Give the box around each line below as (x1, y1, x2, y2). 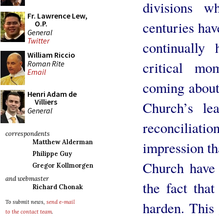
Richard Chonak (32, 183, 83, 191)
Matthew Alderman (32, 138, 93, 146)
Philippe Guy (32, 150, 72, 158)
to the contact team (5, 208, 52, 215)
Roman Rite (27, 58, 65, 68)
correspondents (5, 130, 50, 138)
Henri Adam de (27, 89, 77, 99)
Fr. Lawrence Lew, (27, 11, 88, 21)
